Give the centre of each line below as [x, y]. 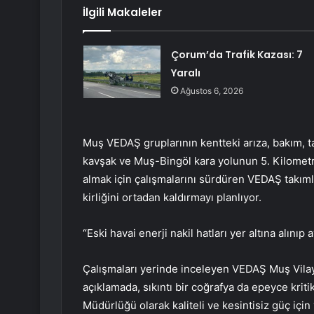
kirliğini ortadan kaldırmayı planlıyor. [172, 198]
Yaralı [185, 73]
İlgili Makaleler [122, 13]
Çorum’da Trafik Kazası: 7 [237, 55]
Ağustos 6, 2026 [211, 91]
